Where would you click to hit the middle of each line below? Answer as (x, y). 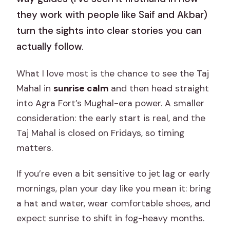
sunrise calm (81, 88)
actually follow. (50, 46)
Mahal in (35, 88)
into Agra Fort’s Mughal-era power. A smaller (111, 103)
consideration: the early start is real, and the (111, 118)
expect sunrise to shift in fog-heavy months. (111, 218)
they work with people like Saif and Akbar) (112, 14)
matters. (35, 148)
